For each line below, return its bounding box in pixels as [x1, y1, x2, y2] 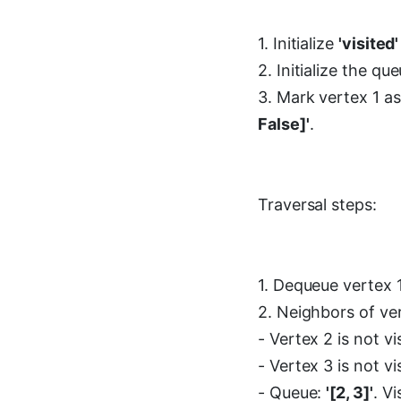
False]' [258, 115, 310, 133]
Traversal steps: [258, 195, 377, 214]
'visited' [338, 34, 399, 53]
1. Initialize [258, 34, 338, 53]
